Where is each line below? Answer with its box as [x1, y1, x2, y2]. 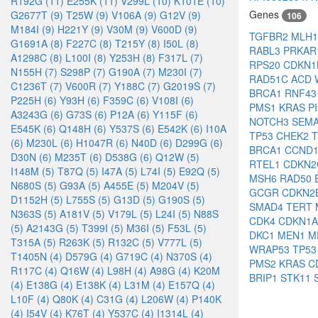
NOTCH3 [249, 114, 292, 129]
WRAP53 [249, 242, 292, 257]
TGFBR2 [249, 29, 291, 44]
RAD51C [249, 72, 291, 87]
